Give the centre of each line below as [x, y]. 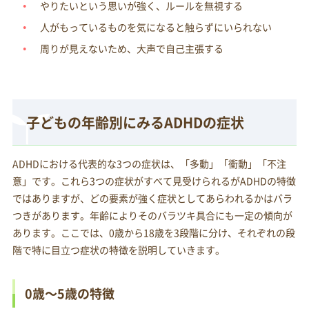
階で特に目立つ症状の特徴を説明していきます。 [118, 250]
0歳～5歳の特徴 [69, 293]
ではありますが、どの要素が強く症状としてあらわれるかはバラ [152, 198]
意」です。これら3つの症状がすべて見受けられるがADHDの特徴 [154, 181]
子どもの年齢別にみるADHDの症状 [135, 123]
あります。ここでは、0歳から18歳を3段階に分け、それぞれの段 [153, 233]
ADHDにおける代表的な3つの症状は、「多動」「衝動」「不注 [149, 164]
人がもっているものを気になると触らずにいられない [156, 27]
